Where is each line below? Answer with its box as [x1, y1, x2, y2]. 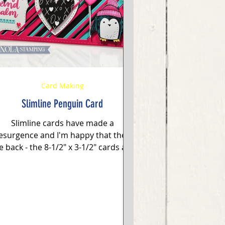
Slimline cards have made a [11, 117, 114, 129]
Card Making [41, 80, 84, 90]
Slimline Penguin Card [22, 96, 103, 110]
